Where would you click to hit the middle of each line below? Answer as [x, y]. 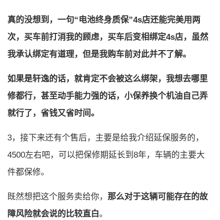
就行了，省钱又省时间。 [53, 113]
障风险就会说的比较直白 [53, 214]
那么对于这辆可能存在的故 [158, 197]
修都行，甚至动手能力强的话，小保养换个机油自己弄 [108, 96]
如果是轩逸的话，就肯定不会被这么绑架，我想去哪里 [108, 79]
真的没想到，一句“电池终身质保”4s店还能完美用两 [104, 20]
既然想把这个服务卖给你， [57, 197]
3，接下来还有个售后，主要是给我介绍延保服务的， [106, 138]
